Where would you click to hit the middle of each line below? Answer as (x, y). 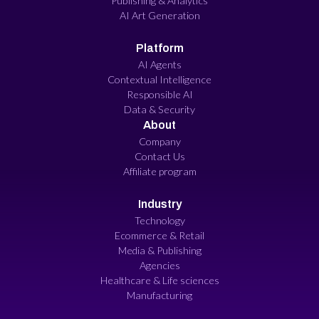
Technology (159, 220)
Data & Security (159, 109)
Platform (159, 48)
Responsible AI (159, 94)
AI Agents (159, 64)
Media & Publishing (159, 250)
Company (159, 141)
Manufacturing (159, 295)
